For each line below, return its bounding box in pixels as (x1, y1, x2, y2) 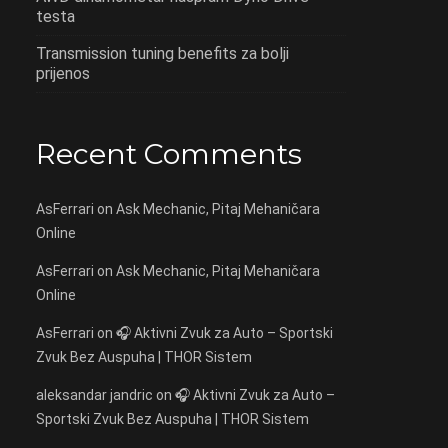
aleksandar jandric (36, 387, 153, 404)
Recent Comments (36, 137, 302, 172)
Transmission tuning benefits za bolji (36, 44, 289, 64)
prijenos (36, 64, 90, 84)
